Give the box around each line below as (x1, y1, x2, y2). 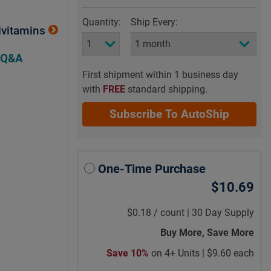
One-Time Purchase (98, 162, 206, 177)
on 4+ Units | (151, 247, 207, 259)
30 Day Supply (191, 206, 254, 218)
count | (157, 206, 192, 218)
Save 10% (106, 247, 151, 259)
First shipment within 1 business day (82, 68, 239, 80)
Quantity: (82, 16, 122, 28)
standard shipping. (125, 83, 208, 95)
